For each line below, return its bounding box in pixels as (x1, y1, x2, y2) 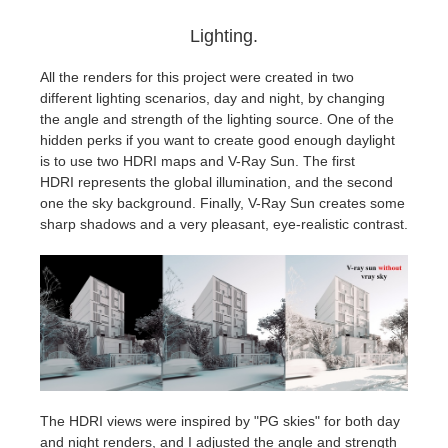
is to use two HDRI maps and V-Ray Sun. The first (40, 152, 355, 169)
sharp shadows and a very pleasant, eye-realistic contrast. (40, 215, 408, 232)
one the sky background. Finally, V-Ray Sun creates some (40, 194, 405, 211)
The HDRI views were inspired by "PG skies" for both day (40, 413, 400, 430)
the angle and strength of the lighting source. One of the (40, 110, 394, 127)
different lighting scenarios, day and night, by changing (40, 89, 385, 106)
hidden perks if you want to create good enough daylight (40, 131, 395, 148)
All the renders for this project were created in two (40, 68, 354, 85)
